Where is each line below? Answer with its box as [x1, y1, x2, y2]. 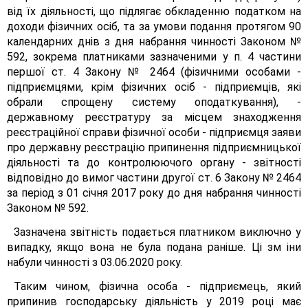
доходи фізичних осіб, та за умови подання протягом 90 [7, 20, 301, 33]
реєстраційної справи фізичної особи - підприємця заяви [7, 126, 301, 139]
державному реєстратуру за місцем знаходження [7, 111, 301, 124]
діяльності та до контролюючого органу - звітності [7, 156, 301, 169]
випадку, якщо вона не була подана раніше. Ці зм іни [7, 241, 301, 254]
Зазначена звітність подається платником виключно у [14, 225, 301, 239]
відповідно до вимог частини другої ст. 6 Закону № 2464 [7, 171, 301, 184]
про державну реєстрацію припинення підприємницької [7, 141, 301, 154]
